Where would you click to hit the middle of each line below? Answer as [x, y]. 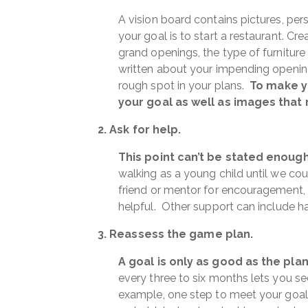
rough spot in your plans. [184, 86]
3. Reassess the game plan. [176, 234]
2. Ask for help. [140, 130]
